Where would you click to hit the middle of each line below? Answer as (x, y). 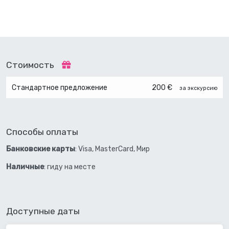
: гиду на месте (70, 167)
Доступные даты (43, 211)
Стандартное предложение (59, 88)
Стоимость (31, 65)
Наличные (25, 167)
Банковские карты (41, 149)
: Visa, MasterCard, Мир (112, 149)
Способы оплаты (42, 132)
